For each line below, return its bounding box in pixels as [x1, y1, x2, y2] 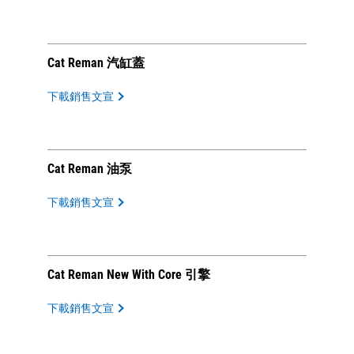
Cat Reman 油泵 [47, 161, 132, 176]
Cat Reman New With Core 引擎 [47, 267, 210, 282]
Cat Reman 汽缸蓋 [47, 55, 145, 70]
